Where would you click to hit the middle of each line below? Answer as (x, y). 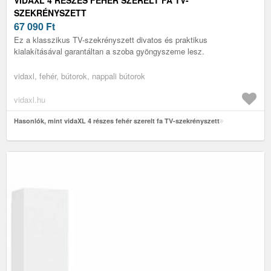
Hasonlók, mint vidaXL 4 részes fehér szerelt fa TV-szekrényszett (117, 120)
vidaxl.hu (30, 99)
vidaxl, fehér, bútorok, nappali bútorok (80, 76)
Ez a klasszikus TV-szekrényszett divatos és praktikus (111, 39)
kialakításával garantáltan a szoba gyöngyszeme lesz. (109, 51)
